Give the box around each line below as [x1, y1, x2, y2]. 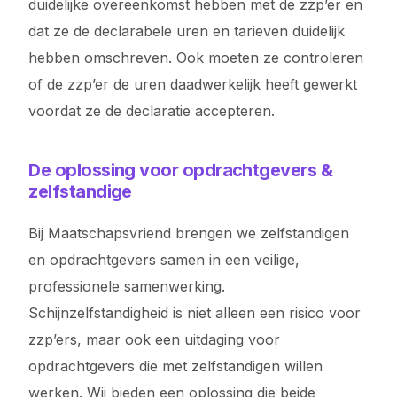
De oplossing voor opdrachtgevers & [28, 160, 333, 181]
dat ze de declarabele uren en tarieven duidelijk [28, 22, 346, 40]
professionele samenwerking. [28, 277, 226, 295]
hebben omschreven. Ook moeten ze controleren [28, 49, 364, 66]
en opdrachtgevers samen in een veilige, [28, 251, 300, 269]
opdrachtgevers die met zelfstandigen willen [28, 357, 323, 375]
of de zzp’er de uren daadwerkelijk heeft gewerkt [28, 75, 358, 93]
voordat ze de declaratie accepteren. [28, 102, 276, 120]
